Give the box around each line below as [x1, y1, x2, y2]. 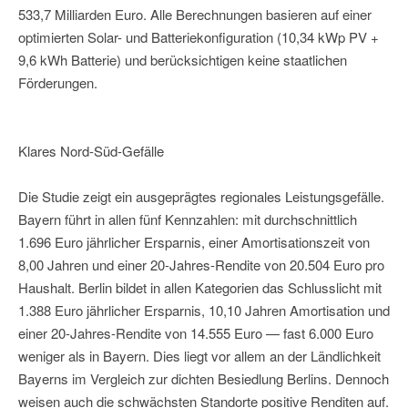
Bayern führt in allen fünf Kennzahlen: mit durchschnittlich [18, 209, 357, 229]
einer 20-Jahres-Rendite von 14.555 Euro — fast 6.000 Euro [18, 323, 373, 343]
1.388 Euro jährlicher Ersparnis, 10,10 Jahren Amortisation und [18, 301, 390, 321]
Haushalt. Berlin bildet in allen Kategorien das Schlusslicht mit [18, 278, 382, 298]
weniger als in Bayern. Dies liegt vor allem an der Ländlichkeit [18, 346, 381, 366]
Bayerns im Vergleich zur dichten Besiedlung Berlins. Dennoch [18, 369, 389, 389]
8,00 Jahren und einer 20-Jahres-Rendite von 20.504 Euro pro [18, 255, 384, 275]
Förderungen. [18, 73, 97, 93]
